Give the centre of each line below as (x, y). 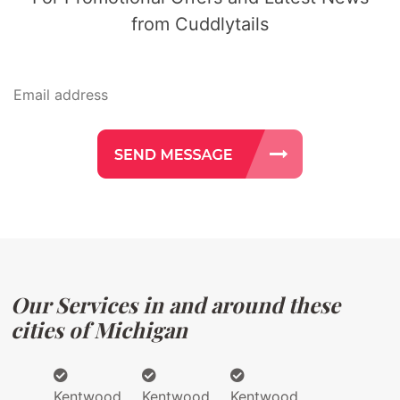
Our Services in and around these (175, 304)
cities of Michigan (99, 329)
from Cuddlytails (200, 24)
